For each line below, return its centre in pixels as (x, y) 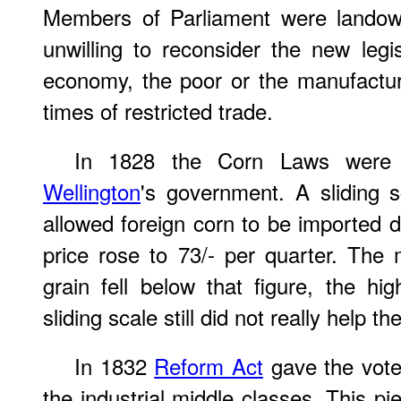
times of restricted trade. (158, 111)
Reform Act (209, 366)
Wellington (92, 191)
